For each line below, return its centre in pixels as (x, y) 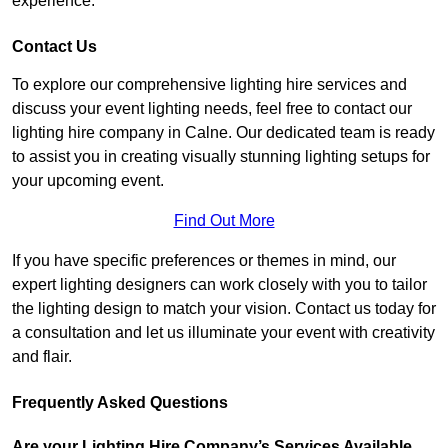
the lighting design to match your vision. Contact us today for (224, 309)
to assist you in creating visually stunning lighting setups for (221, 157)
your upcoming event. (88, 181)
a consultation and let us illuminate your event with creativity (223, 333)
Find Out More (224, 221)
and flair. (42, 357)
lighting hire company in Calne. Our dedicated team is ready (223, 133)
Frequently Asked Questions (120, 403)
